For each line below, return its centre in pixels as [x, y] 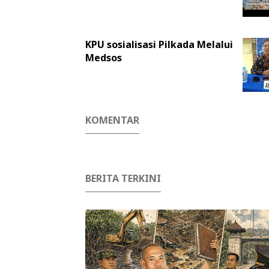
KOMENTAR [112, 120]
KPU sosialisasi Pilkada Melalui [159, 44]
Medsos [104, 58]
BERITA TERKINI [123, 178]
